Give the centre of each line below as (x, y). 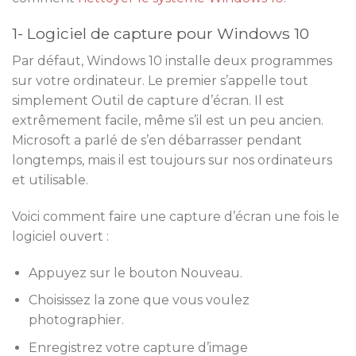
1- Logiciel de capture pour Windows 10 (161, 34)
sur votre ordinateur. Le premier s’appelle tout (160, 80)
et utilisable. (50, 180)
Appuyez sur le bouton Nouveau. (135, 273)
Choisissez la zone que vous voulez (139, 300)
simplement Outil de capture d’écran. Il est (148, 100)
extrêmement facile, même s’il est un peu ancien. (168, 120)
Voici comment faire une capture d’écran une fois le (176, 216)
